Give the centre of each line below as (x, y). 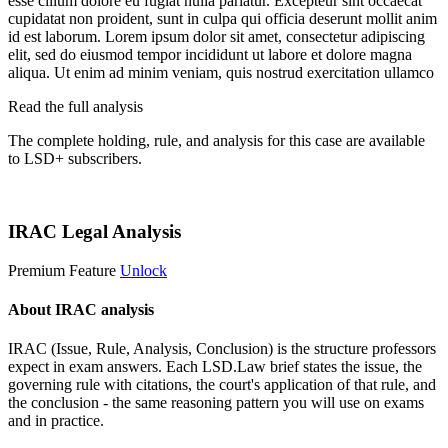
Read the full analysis (75, 107)
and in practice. (56, 421)
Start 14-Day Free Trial (81, 193)
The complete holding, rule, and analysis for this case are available (216, 141)
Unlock (143, 270)
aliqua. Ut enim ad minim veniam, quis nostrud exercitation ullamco (221, 73)
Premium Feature (62, 270)
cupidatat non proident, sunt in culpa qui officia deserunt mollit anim (222, 19)
